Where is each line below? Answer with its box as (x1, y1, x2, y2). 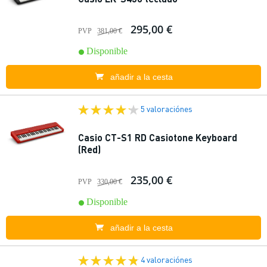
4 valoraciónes (141, 254, 193, 265)
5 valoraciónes (141, 103, 193, 114)
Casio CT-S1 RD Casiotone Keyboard (78, 131, 237, 144)
